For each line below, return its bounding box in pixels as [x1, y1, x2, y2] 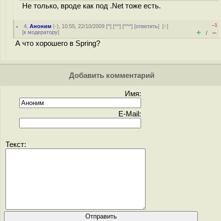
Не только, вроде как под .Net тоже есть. [22, 2, 161, 10]
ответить [136, 23, 158, 29]
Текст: [5, 141, 26, 148]
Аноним [30, 23, 52, 29]
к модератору [24, 29, 58, 35]
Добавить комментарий [67, 72, 154, 79]
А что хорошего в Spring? [15, 39, 100, 47]
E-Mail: [118, 110, 141, 118]
